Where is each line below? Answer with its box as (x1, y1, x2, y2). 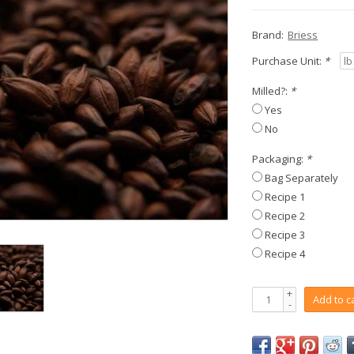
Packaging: (252, 152, 307, 166)
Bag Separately (265, 171, 339, 185)
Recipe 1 (265, 190, 306, 204)
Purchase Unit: (252, 54, 325, 68)
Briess (288, 28, 318, 42)
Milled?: (252, 84, 291, 98)
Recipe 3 (265, 228, 306, 242)
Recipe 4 (265, 247, 306, 261)
